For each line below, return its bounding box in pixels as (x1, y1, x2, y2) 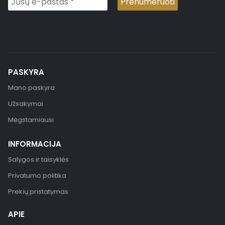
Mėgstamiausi (8, 115, 54, 125)
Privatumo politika (8, 171, 66, 181)
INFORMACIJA (8, 139, 61, 150)
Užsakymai (8, 99, 43, 109)
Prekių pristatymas (8, 187, 68, 197)
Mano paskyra (8, 83, 55, 93)
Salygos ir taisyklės (8, 155, 69, 165)
